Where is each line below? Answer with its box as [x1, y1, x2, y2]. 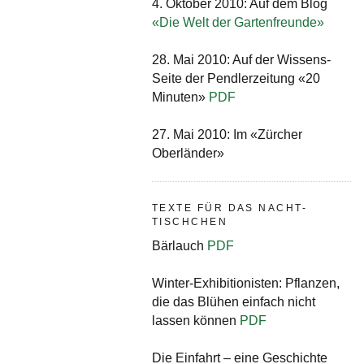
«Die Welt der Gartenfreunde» [152, 15, 324, 29]
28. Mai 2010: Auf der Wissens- [152, 52, 331, 67]
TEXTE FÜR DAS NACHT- [152, 201, 308, 214]
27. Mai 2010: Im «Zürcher [152, 127, 302, 141]
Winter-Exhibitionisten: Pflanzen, [152, 276, 340, 291]
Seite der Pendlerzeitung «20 [152, 71, 320, 85]
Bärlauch [152, 239, 207, 253]
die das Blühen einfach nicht [152, 295, 315, 310]
